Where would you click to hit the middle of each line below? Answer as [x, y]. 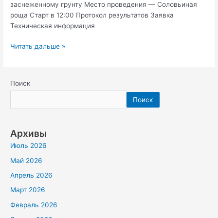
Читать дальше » [38, 46]
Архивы [29, 134]
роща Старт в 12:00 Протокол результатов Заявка [92, 15]
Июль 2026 [29, 146]
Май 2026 [27, 160]
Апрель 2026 [32, 175]
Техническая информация [53, 26]
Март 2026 [28, 190]
